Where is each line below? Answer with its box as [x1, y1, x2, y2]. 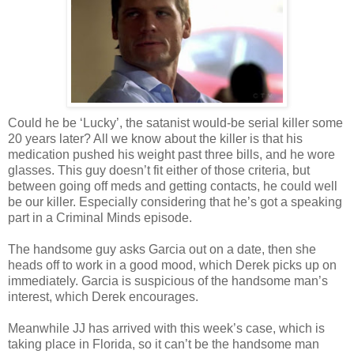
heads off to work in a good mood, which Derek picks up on [8, 258, 337, 272]
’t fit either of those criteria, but [144, 163, 310, 177]
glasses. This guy [8, 163, 109, 177]
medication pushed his [8, 147, 137, 161]
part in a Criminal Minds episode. [8, 210, 192, 224]
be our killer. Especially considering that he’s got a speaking [8, 194, 342, 209]
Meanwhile [8, 321, 73, 335]
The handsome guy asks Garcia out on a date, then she [8, 242, 316, 256]
